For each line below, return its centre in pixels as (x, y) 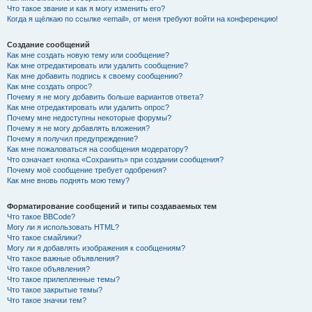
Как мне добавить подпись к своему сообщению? (95, 76)
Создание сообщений (48, 45)
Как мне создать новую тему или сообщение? (88, 55)
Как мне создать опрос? (49, 86)
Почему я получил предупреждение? (72, 139)
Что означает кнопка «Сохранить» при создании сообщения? (115, 159)
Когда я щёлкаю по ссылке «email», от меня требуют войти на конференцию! (142, 19)
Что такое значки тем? (47, 300)
